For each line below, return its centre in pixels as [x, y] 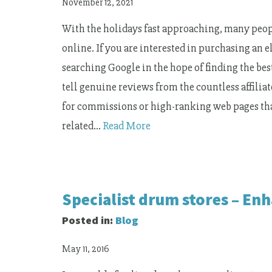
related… [82, 126]
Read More [127, 126]
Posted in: [89, 220]
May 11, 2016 [86, 249]
